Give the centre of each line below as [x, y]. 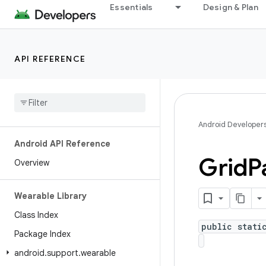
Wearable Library [50, 196]
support [63, 253]
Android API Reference [62, 144]
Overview [32, 163]
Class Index [36, 215]
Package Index [42, 234]
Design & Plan [230, 7]
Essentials [132, 7]
